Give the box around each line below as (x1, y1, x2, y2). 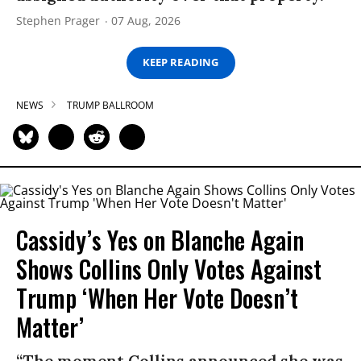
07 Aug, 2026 (111, 12, 180, 28)
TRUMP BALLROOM (67, 98, 154, 112)
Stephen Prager (16, 12, 100, 28)
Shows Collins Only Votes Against (16, 250, 322, 287)
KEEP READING (143, 55, 218, 70)
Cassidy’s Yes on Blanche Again (16, 221, 304, 258)
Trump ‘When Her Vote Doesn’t (16, 279, 298, 316)
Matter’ (16, 308, 84, 345)
